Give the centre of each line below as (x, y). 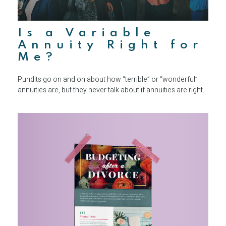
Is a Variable (87, 33)
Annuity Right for (110, 45)
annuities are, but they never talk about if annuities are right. (111, 90)
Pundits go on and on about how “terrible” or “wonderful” (108, 79)
